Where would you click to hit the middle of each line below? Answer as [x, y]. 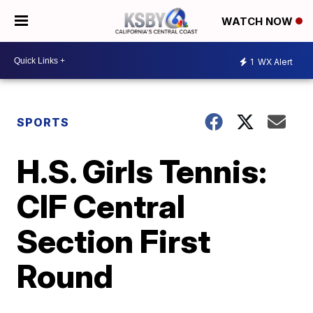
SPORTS [43, 122]
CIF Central [101, 206]
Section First [114, 241]
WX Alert [274, 61]
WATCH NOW [259, 22]
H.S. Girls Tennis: [142, 171]
